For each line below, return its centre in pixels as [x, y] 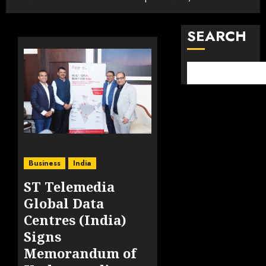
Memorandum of [80, 253]
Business [45, 164]
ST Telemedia [69, 187]
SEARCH [217, 36]
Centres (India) [75, 220]
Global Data [64, 203]
